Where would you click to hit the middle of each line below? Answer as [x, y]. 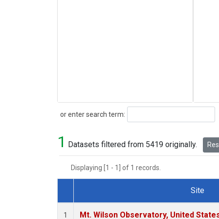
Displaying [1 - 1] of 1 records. [119, 168]
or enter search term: [91, 114]
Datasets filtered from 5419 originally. [132, 145]
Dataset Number [93, 202]
